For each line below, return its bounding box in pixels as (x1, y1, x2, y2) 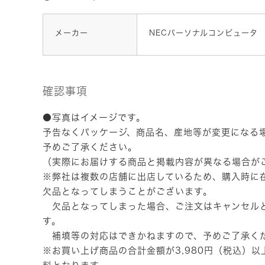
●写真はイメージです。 (43, 112, 146, 122)
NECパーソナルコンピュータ (149, 28, 258, 37)
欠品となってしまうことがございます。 (43, 186, 212, 196)
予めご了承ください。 (43, 142, 137, 151)
